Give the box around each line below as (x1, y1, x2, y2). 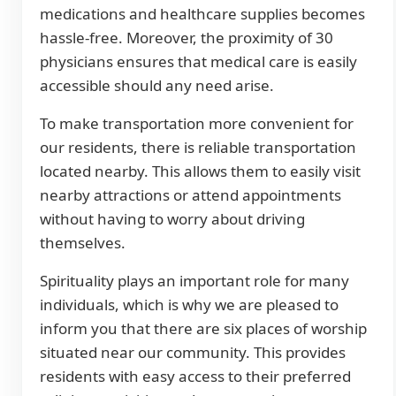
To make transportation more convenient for (40, 113, 354, 134)
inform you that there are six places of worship (40, 318, 367, 339)
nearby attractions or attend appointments (40, 185, 341, 206)
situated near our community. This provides (40, 342, 346, 363)
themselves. (40, 232, 126, 254)
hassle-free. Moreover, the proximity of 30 (40, 27, 333, 49)
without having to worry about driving (40, 209, 305, 230)
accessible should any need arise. (40, 75, 274, 96)
